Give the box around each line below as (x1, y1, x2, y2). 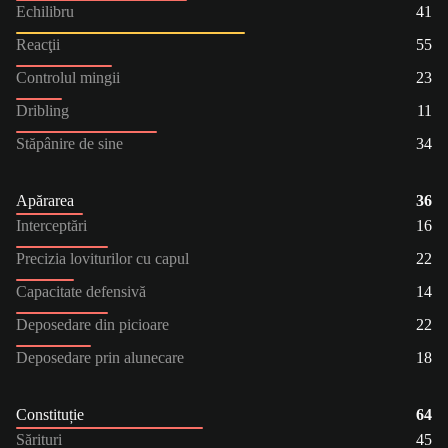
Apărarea (16, 191, 74, 209)
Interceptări (16, 216, 87, 234)
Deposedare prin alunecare (16, 348, 184, 366)
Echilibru (16, 2, 74, 20)
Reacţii (16, 35, 60, 53)
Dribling (16, 101, 69, 119)
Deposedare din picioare (16, 315, 169, 333)
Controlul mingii (16, 68, 120, 86)
